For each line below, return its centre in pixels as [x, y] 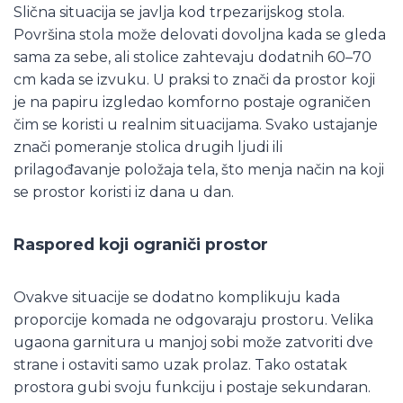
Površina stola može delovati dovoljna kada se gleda [200, 34]
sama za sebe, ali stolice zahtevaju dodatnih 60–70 [193, 57]
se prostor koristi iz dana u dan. [124, 192]
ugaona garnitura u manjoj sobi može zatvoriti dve [193, 342]
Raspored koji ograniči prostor [141, 244]
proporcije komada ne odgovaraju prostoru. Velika [193, 319]
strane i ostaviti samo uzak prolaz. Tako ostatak [180, 364]
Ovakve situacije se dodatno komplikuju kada [177, 297]
